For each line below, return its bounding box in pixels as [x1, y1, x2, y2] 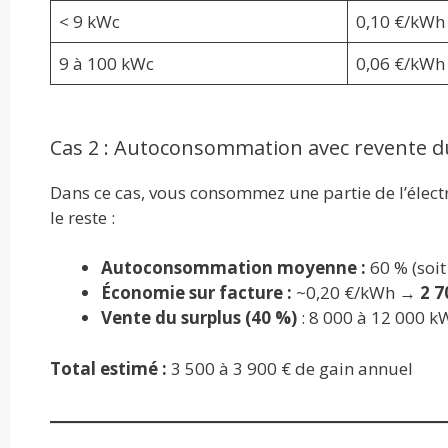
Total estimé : [49, 356, 167, 380]
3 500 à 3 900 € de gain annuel [166, 356, 413, 380]
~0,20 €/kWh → [291, 281, 420, 305]
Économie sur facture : [100, 281, 292, 305]
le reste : [49, 205, 115, 229]
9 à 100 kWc [59, 51, 154, 75]
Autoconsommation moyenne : [100, 256, 366, 280]
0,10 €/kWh [356, 9, 445, 33]
